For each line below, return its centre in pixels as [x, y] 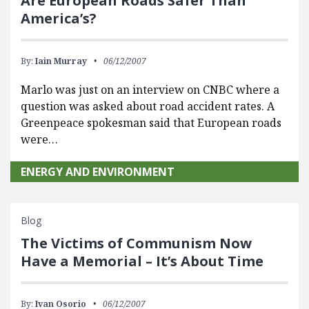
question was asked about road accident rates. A [148, 107]
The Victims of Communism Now [136, 243]
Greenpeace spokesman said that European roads [151, 123]
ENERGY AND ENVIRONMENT [98, 172]
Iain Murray [61, 61]
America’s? [59, 19]
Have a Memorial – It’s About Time [142, 261]
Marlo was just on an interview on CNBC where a [150, 90]
